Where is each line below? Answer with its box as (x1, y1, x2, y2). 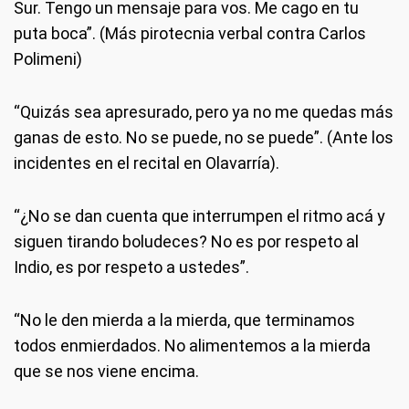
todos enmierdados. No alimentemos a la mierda (14, 335, 371, 355)
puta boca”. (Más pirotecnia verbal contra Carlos (14, 23, 366, 43)
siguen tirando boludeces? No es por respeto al (14, 231, 359, 251)
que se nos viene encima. (14, 361, 199, 381)
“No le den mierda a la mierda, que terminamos (14, 309, 355, 330)
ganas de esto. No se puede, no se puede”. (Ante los (14, 127, 393, 147)
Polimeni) (14, 48, 82, 68)
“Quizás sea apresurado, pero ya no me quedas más (14, 101, 393, 121)
